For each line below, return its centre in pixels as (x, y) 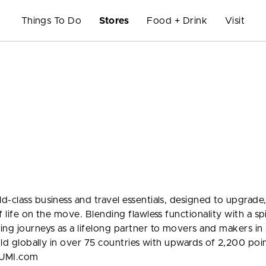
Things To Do (51, 20)
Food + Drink (177, 20)
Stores (114, 20)
